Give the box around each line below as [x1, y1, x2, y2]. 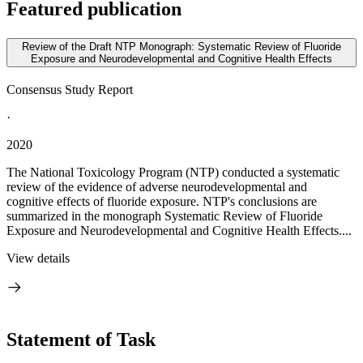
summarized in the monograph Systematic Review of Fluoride [6, 209, 322, 223]
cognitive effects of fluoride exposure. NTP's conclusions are [6, 194, 317, 208]
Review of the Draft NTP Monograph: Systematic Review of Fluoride [22, 41, 341, 53]
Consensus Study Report [6, 83, 133, 96]
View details [6, 251, 70, 265]
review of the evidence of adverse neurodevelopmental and [6, 180, 307, 194]
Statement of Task [6, 328, 156, 350]
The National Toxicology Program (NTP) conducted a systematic [6, 165, 340, 179]
